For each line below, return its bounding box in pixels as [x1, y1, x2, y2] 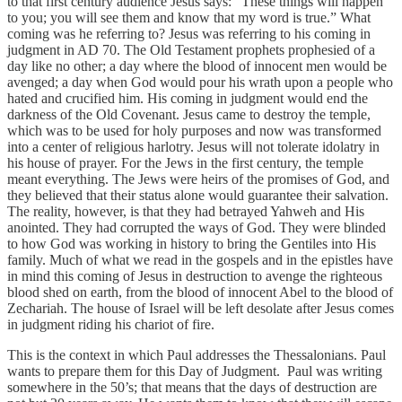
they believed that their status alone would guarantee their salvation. [7, 187, 389, 203]
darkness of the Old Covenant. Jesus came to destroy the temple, [7, 106, 371, 122]
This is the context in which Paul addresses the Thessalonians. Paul [7, 346, 386, 363]
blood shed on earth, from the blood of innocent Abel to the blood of [7, 284, 393, 300]
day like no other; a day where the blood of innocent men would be [7, 57, 387, 74]
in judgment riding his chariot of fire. [7, 316, 214, 332]
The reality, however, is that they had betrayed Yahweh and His [7, 203, 364, 219]
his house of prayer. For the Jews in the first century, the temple [7, 154, 363, 170]
